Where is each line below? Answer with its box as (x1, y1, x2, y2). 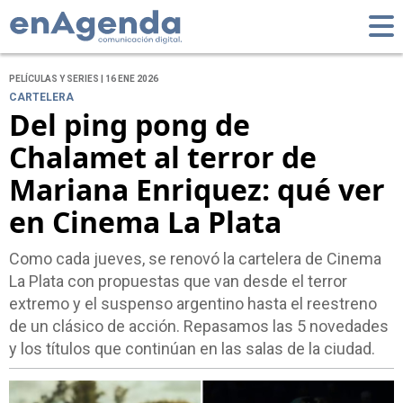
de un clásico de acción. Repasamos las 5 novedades (9, 317, 389, 336)
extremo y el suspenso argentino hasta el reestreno (9, 294, 377, 314)
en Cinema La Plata (9, 202, 282, 242)
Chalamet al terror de (9, 138, 317, 177)
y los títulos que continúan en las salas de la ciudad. (9, 339, 375, 359)
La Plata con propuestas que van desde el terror (9, 272, 347, 291)
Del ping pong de (9, 105, 250, 145)
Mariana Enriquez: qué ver (9, 170, 385, 210)
